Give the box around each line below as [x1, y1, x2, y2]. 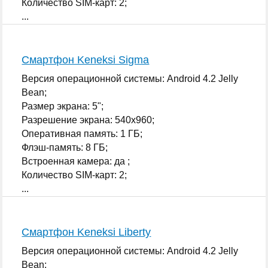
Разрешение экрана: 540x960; [22, 114, 155, 125]
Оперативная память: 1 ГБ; [22, 128, 143, 139]
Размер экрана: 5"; [22, 100, 104, 111]
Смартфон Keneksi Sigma [22, 53, 150, 66]
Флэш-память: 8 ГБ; [22, 142, 108, 153]
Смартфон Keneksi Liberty [22, 226, 151, 238]
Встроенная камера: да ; [22, 156, 130, 166]
